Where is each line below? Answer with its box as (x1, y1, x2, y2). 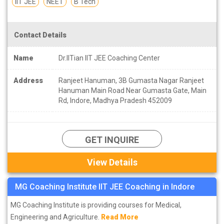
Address (13, 76, 43, 84)
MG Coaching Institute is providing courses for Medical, (10, 200, 181, 209)
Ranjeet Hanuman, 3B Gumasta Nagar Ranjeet (58, 76, 204, 84)
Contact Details (14, 30, 66, 39)
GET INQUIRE (85, 134, 139, 145)
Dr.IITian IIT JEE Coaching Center (58, 53, 160, 62)
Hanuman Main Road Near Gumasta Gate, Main (58, 86, 206, 94)
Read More (101, 212, 138, 221)
